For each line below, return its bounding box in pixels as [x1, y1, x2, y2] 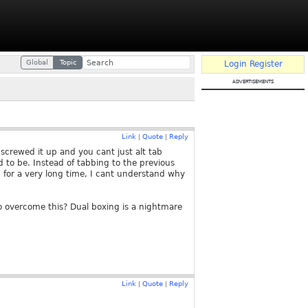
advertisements [232, 77, 274, 85]
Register [249, 59, 283, 69]
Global [26, 58, 48, 66]
